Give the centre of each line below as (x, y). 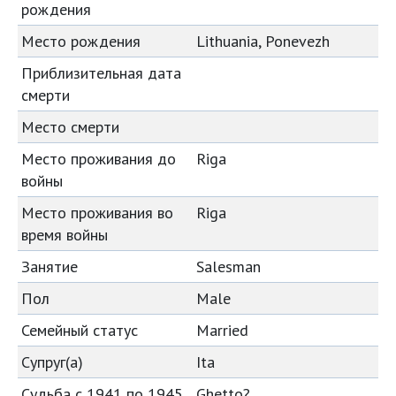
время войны (64, 235)
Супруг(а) (52, 362)
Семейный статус (79, 330)
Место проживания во (97, 213)
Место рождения (80, 41)
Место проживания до (98, 159)
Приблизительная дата (101, 73)
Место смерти (70, 127)
